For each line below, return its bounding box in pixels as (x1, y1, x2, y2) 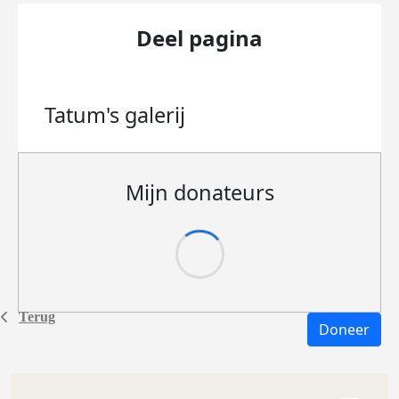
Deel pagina (136, 23, 263, 53)
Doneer (319, 320, 370, 339)
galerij (125, 101, 185, 129)
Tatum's (45, 101, 125, 129)
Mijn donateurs (125, 178, 274, 207)
